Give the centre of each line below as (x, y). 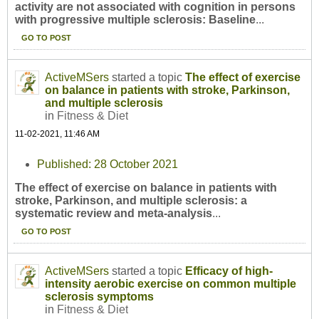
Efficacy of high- (229, 271)
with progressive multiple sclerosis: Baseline (135, 20)
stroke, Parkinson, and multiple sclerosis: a (131, 201)
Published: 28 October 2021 (108, 164)
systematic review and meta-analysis (114, 214)
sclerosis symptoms (99, 297)
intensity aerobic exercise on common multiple (171, 284)
